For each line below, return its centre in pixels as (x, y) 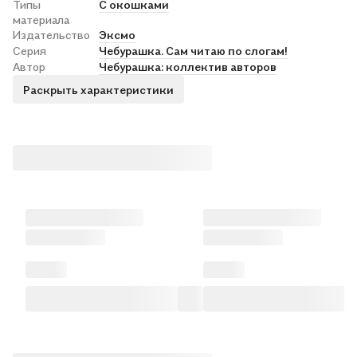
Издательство (51, 35)
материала (41, 20)
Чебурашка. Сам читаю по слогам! (193, 51)
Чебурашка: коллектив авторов (188, 67)
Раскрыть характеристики (98, 89)
